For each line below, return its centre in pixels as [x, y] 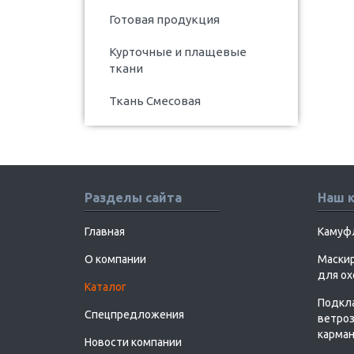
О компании [115, 259]
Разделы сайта [133, 197]
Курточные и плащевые [178, 51]
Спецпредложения [134, 314]
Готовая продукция [164, 19]
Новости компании [133, 342]
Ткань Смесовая [155, 100]
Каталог [105, 286]
